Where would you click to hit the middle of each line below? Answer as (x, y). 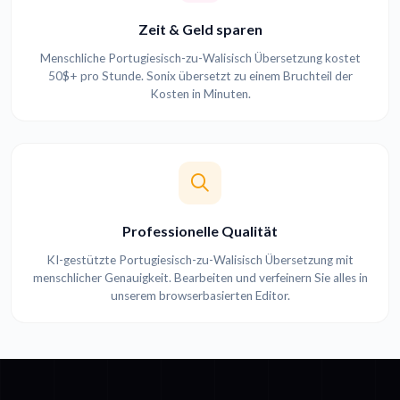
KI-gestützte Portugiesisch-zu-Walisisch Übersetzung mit (200, 260)
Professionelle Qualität (200, 231)
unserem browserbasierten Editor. (200, 296)
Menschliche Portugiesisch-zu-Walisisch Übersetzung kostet (200, 58)
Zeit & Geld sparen (200, 29)
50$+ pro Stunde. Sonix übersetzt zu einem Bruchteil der (200, 76)
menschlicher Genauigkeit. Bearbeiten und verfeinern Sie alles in (200, 278)
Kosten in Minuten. (200, 94)
